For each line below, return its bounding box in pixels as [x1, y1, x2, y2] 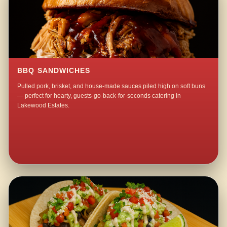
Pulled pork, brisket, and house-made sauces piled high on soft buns [17, 83, 206, 90]
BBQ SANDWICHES [17, 67, 91, 75]
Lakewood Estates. [17, 102, 70, 109]
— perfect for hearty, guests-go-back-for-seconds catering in [17, 92, 181, 100]
